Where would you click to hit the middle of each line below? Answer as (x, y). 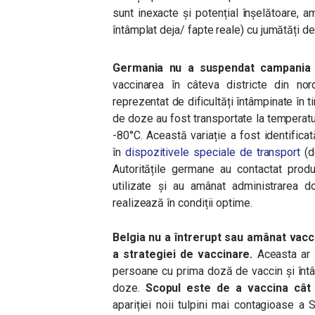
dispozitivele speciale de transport (213, 152)
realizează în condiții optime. (182, 203)
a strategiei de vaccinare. (183, 254)
